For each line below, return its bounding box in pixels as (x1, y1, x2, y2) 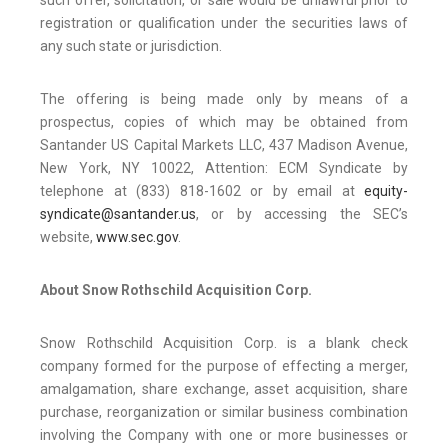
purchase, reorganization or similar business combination (40, 404, 408, 421)
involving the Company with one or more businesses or (40, 427, 408, 444)
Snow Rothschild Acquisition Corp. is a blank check (40, 335, 408, 352)
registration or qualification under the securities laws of (40, 15, 408, 32)
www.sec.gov (96, 229, 178, 246)
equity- (364, 183, 408, 200)
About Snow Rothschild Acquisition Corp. (40, 282, 312, 299)
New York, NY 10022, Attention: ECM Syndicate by (40, 160, 408, 177)
